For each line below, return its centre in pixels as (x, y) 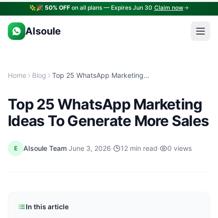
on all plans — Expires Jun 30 (111, 8)
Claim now (169, 8)
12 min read (139, 148)
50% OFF (57, 8)
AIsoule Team (45, 148)
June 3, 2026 (90, 148)
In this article (47, 207)
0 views (180, 148)
